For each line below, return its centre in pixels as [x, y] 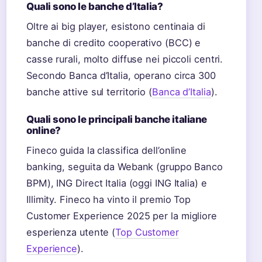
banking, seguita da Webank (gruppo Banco [125, 167]
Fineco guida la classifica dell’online [107, 150]
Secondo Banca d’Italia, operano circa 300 [121, 75]
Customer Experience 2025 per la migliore [122, 216]
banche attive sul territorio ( [89, 92]
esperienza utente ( [71, 232]
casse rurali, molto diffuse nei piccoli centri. [125, 59]
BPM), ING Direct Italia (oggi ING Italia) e [117, 183]
